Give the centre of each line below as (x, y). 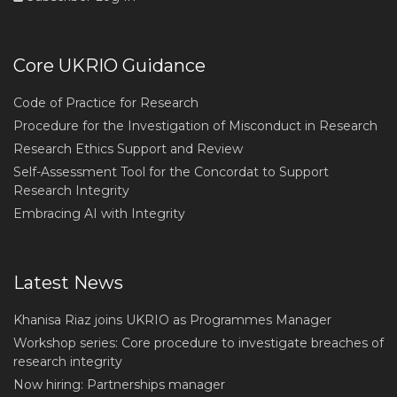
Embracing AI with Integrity (99, 214)
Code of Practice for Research (106, 103)
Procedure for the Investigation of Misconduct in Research (195, 126)
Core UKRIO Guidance (109, 66)
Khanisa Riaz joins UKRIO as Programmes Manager (172, 320)
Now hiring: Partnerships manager (119, 385)
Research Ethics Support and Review (128, 149)
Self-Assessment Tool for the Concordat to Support (171, 172)
